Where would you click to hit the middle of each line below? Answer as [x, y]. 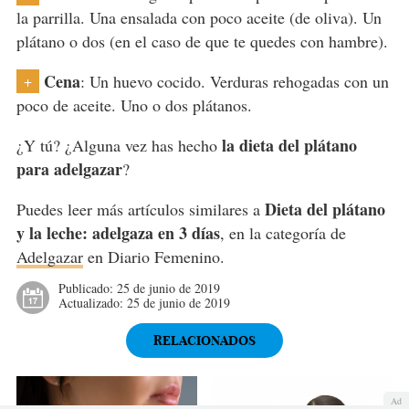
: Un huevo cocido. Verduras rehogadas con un [234, 82]
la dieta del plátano [289, 146]
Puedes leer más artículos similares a [140, 210]
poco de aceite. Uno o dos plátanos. [134, 105]
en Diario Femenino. [153, 257]
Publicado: [87, 288]
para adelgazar [69, 169]
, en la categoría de [283, 233]
